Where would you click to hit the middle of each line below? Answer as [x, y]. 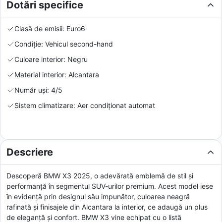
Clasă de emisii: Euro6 [50, 28]
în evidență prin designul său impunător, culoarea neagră [98, 196]
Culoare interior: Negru [51, 59]
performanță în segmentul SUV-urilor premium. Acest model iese [110, 186]
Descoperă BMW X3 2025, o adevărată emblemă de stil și [100, 175]
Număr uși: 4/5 [38, 90]
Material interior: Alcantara [57, 74]
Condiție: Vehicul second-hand [64, 44]
